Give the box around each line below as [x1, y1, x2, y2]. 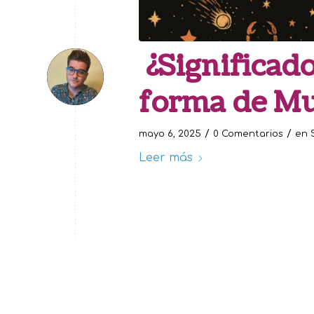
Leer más [139, 151, 193, 164]
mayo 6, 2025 [139, 128, 201, 139]
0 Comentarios [213, 128, 283, 139]
